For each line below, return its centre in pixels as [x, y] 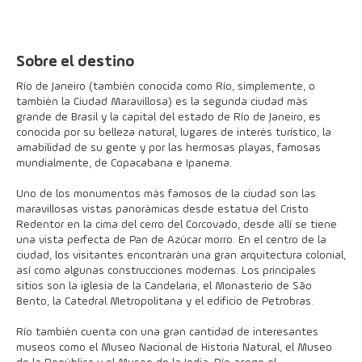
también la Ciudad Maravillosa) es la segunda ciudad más [162, 102]
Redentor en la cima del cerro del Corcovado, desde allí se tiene [177, 225]
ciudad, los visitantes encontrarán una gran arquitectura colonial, [181, 255]
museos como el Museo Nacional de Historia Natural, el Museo [174, 347]
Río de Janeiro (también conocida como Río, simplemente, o [166, 86]
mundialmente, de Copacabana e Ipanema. [124, 163]
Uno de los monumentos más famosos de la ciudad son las [166, 194]
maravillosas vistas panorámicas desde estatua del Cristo [162, 209]
